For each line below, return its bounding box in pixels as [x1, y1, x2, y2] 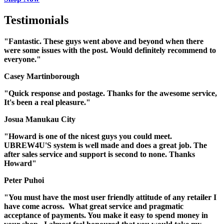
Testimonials [4, 13, 68, 26]
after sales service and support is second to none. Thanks [4, 149, 195, 158]
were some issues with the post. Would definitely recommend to [4, 45, 216, 54]
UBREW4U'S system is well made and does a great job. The [4, 140, 207, 149]
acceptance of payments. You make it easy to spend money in [4, 210, 208, 219]
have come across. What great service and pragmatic [4, 201, 183, 210]
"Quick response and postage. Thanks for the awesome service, [4, 88, 217, 97]
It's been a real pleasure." [4, 97, 90, 106]
